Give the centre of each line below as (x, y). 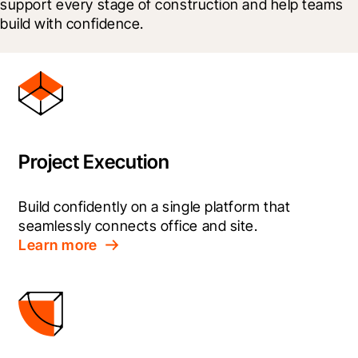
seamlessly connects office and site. (138, 226)
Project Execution (94, 162)
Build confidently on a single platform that (155, 207)
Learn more (58, 245)
